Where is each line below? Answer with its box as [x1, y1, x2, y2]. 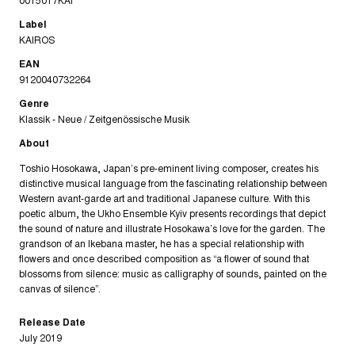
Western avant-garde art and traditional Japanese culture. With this [19, 190, 310, 204]
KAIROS [19, 32, 55, 46]
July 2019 [19, 330, 62, 344]
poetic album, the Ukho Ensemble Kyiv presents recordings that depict [19, 205, 326, 219]
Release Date [19, 314, 86, 329]
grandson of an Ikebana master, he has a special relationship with [19, 235, 304, 250]
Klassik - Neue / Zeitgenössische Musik [19, 111, 189, 125]
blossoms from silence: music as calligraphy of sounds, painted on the [19, 265, 326, 280]
